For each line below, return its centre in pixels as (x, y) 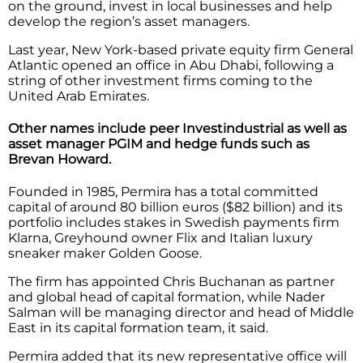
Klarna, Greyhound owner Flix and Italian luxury (160, 238)
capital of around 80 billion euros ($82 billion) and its (175, 207)
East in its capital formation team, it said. (138, 328)
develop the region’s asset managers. (129, 21)
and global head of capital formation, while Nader (167, 297)
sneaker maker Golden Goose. (105, 254)
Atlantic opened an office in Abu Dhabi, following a (171, 65)
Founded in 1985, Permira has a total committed (163, 192)
